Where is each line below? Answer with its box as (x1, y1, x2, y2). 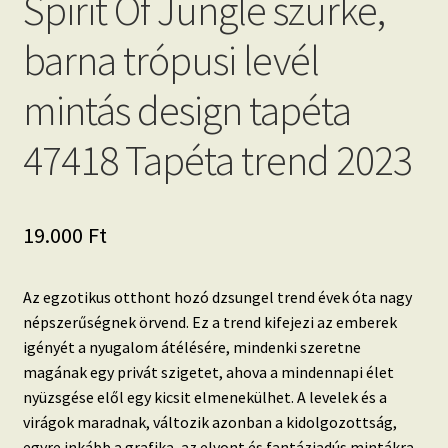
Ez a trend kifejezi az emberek (191, 311, 397, 332)
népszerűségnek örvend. (22, 311, 192, 332)
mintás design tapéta (22, 83, 351, 136)
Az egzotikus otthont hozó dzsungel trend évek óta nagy (22, 286, 412, 307)
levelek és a (305, 386, 387, 407)
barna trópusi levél (22, 33, 319, 86)
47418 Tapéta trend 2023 (22, 133, 412, 186)
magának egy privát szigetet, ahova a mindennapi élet (22, 361, 394, 382)
